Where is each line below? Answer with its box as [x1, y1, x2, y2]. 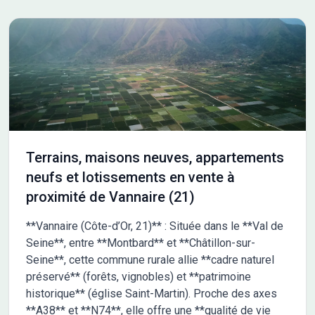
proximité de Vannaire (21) [26, 188, 195, 206]
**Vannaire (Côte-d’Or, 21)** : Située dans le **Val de [26, 219, 283, 233]
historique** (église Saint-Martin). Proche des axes [26, 287, 277, 301]
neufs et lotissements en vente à [26, 169, 235, 186]
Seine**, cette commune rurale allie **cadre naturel [26, 253, 274, 267]
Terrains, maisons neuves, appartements [26, 149, 284, 167]
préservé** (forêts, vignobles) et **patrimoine [26, 270, 251, 284]
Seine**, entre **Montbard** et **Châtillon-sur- [26, 236, 255, 250]
